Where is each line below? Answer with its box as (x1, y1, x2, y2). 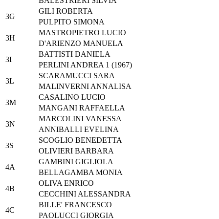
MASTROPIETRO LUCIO (39, 28, 126, 37)
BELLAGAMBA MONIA (39, 168, 123, 177)
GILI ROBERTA (39, 7, 93, 16)
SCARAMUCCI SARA (39, 71, 115, 80)
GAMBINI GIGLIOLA (39, 157, 113, 166)
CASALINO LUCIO (39, 93, 106, 102)
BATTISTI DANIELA (39, 50, 110, 59)
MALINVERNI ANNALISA (39, 82, 131, 91)
